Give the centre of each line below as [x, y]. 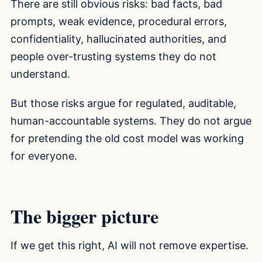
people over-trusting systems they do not [113, 56]
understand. [40, 74]
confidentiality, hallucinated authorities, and [118, 39]
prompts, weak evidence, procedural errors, [119, 21]
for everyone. [44, 156]
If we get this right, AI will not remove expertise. [130, 245]
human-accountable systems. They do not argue [131, 120]
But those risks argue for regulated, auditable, [123, 103]
